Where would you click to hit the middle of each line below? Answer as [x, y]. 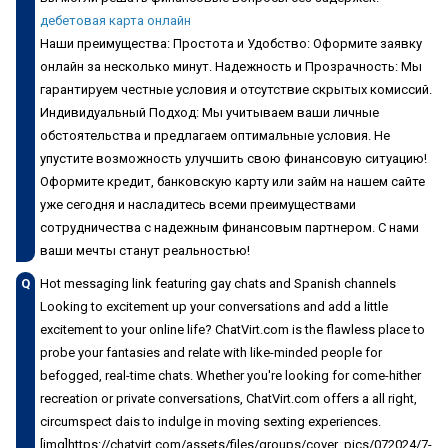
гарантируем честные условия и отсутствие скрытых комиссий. [236, 89]
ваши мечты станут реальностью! [145, 250]
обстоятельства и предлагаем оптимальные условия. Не [215, 135]
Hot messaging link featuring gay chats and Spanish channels [218, 283]
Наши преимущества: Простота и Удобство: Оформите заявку [231, 43]
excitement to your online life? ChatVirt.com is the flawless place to [232, 329]
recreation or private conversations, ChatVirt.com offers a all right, [228, 398]
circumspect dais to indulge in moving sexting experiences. [210, 421]
